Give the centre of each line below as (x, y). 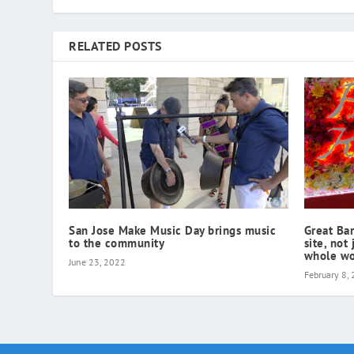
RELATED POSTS (115, 45)
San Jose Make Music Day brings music (173, 231)
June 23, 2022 (98, 262)
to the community (117, 243)
